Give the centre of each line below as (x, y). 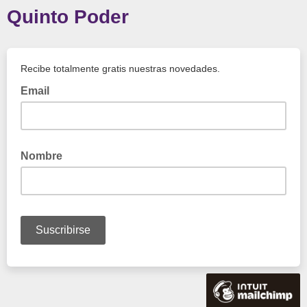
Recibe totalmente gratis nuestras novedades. (120, 69)
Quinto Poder (68, 17)
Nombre (41, 156)
